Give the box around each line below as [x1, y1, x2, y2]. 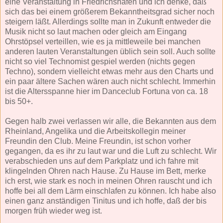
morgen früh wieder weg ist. [5, 206, 102, 215]
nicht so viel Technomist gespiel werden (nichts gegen [5, 57, 195, 66]
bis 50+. [5, 97, 33, 106]
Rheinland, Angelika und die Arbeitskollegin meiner [5, 126, 186, 135]
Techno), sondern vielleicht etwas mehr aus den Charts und [5, 67, 214, 76]
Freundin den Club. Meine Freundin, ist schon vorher [5, 136, 191, 145]
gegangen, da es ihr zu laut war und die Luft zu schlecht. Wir [5, 146, 217, 155]
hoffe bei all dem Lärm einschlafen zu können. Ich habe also [5, 186, 216, 195]
